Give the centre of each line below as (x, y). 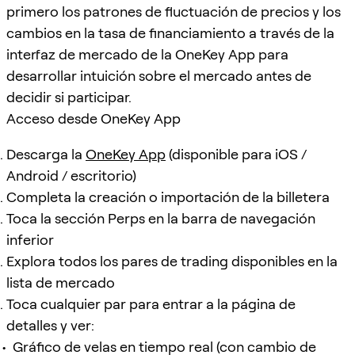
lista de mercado (61, 282)
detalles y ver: (50, 325)
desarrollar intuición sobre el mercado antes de (159, 75)
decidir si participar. (69, 97)
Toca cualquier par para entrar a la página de (151, 303)
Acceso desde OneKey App (94, 118)
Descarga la (46, 154)
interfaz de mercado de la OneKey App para (147, 54)
